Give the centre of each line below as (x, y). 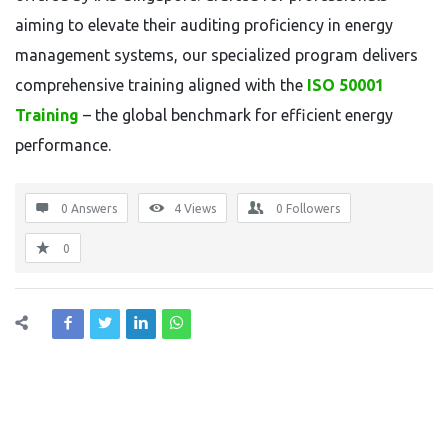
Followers (313, 208)
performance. (65, 145)
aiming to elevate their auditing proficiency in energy (204, 25)
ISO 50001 (345, 85)
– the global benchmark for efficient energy (238, 115)
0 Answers (89, 208)
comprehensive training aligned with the (161, 85)
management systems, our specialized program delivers (216, 55)
